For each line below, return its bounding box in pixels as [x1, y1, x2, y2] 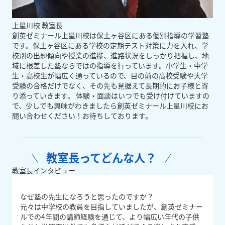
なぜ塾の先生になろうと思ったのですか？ [20, 191, 154, 202]
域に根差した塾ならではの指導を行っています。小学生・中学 [12, 60, 208, 71]
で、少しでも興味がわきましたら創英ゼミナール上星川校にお [12, 100, 208, 111]
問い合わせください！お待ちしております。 [12, 110, 152, 121]
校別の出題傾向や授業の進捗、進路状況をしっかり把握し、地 [12, 50, 209, 61]
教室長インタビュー [12, 165, 75, 176]
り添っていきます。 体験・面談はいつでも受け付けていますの [12, 90, 209, 101]
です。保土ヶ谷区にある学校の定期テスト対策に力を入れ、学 [12, 40, 208, 51]
